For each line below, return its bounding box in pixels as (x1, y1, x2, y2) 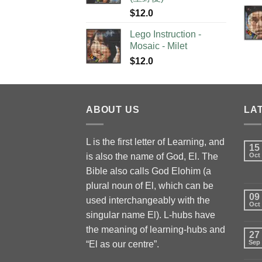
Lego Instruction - (130, 29, 201, 39)
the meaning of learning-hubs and (86, 224, 225, 235)
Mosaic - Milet (130, 40, 187, 51)
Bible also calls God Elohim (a (86, 166, 211, 176)
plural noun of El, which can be (86, 180, 213, 191)
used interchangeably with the (86, 195, 210, 205)
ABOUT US (86, 104, 140, 115)
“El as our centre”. (86, 239, 159, 249)
